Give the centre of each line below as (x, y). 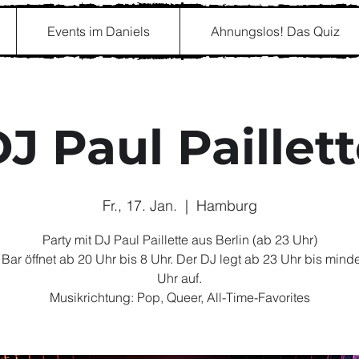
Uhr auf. (179, 278)
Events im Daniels (98, 31)
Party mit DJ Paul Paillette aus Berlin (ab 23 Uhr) (179, 240)
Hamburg (226, 206)
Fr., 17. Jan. (139, 206)
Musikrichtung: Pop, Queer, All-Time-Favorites (179, 297)
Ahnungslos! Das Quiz (275, 31)
